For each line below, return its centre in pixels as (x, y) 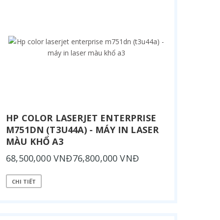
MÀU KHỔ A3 (35, 141)
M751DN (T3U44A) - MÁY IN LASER (82, 130)
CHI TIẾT (24, 181)
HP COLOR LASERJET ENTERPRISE (81, 118)
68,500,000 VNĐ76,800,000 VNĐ (73, 158)
